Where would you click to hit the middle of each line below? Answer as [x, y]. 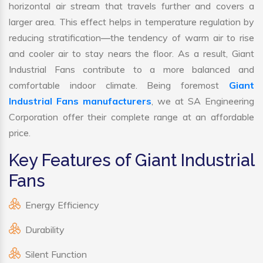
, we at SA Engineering [203, 101]
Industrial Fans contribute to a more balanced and [131, 70]
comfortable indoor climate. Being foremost [119, 85]
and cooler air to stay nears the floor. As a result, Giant [131, 54]
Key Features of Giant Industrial [131, 161]
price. [20, 133]
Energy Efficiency [62, 205]
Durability [45, 230]
